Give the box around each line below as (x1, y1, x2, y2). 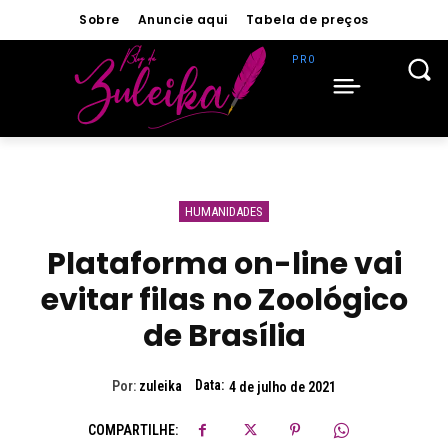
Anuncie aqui (137, 11, 228, 28)
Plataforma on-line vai (46, 243, 402, 285)
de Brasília (142, 315, 306, 357)
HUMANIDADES (185, 204, 263, 219)
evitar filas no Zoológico (40, 279, 408, 321)
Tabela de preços (245, 11, 369, 28)
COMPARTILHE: (87, 422, 178, 438)
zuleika (139, 378, 182, 395)
